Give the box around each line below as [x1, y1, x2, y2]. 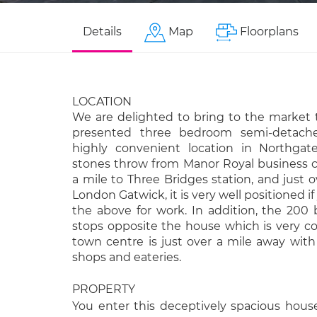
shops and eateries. [72, 250, 181, 264]
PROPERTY [72, 282, 135, 296]
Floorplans [240, 25, 299, 38]
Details [83, 25, 122, 38]
